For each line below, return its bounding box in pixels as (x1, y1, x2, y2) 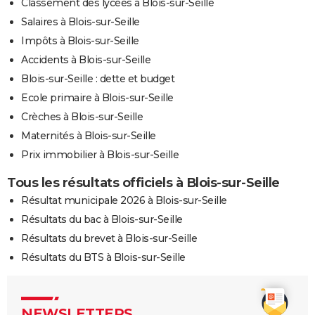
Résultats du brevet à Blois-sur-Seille (21, 231, 197, 245)
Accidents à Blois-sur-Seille (21, 53, 150, 66)
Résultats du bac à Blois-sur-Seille (21, 212, 183, 226)
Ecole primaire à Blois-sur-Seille (21, 91, 174, 104)
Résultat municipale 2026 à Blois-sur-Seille (21, 193, 227, 207)
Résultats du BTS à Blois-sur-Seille (21, 250, 186, 264)
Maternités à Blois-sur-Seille (21, 129, 156, 142)
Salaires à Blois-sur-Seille (21, 15, 140, 28)
